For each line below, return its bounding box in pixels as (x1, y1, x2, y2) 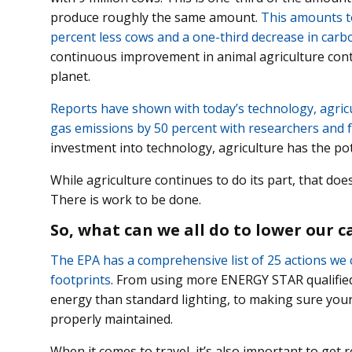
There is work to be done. (50, 191, 201, 209)
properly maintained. (50, 310, 173, 328)
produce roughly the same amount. (50, 9, 261, 27)
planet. (50, 68, 90, 86)
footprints (50, 271, 111, 289)
